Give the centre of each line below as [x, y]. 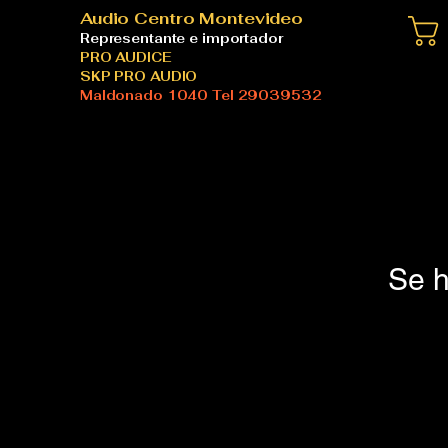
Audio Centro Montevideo [192, 18]
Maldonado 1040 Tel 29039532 [201, 95]
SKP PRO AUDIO [139, 76]
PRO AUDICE [127, 57]
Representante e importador [183, 38]
